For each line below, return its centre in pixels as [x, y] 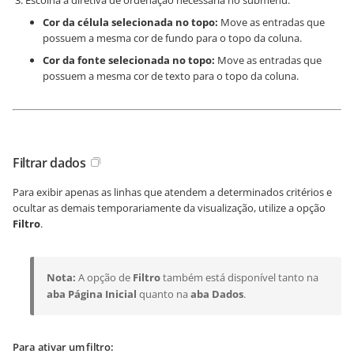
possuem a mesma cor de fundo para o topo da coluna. [172, 38]
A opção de [104, 277]
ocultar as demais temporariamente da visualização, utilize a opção [169, 208]
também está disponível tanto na [239, 277]
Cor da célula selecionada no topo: [130, 22]
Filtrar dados [49, 163]
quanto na [164, 294]
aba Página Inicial [92, 294]
